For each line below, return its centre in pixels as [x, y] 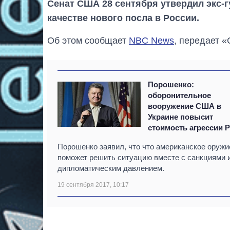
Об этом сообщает [88, 41]
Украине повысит [181, 117]
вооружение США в [185, 106]
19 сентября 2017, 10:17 [93, 185]
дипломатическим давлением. [111, 168]
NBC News [151, 41]
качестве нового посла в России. [123, 18]
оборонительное [180, 95]
